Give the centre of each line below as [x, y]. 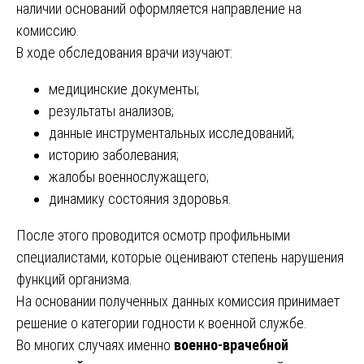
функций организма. [74, 279]
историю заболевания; [114, 154]
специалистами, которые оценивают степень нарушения [180, 257]
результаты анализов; [111, 110]
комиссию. [48, 30]
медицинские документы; [124, 89]
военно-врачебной [231, 344]
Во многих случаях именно [95, 344]
